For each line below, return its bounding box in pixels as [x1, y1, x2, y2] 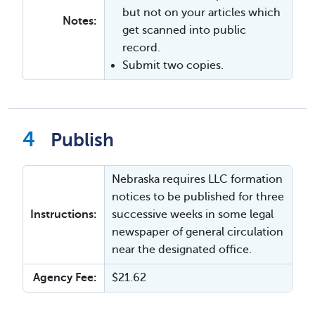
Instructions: [30, 207, 97, 221]
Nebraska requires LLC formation [112, 172, 283, 186]
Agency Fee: [33, 271, 97, 284]
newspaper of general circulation [112, 225, 283, 238]
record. [122, 41, 160, 54]
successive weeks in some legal [112, 207, 274, 221]
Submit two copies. [122, 58, 224, 72]
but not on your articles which [122, 6, 281, 19]
